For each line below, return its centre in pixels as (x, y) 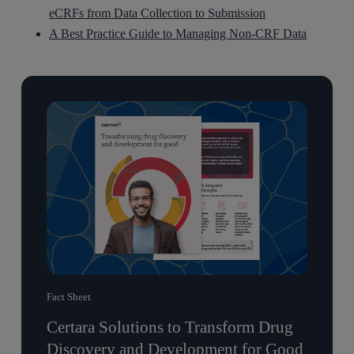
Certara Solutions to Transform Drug (170, 327)
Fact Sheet (69, 296)
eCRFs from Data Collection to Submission (158, 13)
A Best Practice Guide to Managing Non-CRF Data (178, 33)
